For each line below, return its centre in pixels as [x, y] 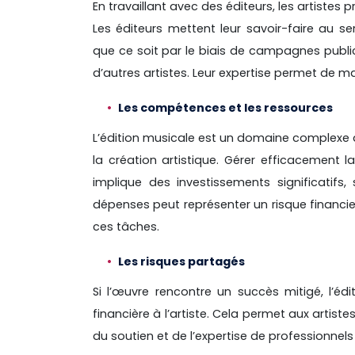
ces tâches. [128, 227]
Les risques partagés [181, 262]
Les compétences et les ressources [225, 108]
